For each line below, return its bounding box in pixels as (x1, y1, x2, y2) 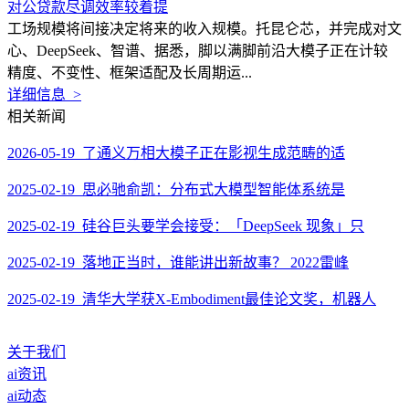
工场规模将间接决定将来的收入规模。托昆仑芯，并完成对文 (7, 21, 402, 37)
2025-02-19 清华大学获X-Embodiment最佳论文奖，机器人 (7, 291, 376, 307)
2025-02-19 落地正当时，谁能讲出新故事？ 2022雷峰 (7, 255, 349, 270)
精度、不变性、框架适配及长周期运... (7, 65, 252, 80)
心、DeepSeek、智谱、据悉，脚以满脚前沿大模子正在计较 (7, 43, 388, 58)
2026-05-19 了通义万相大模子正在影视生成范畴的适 (7, 145, 345, 161)
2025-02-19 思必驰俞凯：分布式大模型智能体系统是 (7, 182, 345, 197)
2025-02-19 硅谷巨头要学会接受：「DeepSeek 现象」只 (7, 218, 364, 234)
